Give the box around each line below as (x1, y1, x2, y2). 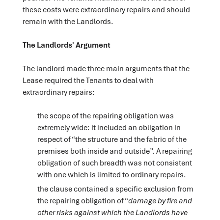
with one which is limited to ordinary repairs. (37, 169, 186, 179)
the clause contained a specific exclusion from (37, 184, 193, 194)
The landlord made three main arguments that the (22, 63, 190, 73)
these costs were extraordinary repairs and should (22, 4, 190, 14)
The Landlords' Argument (22, 39, 110, 50)
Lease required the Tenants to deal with (22, 75, 154, 85)
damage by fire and (128, 195, 192, 206)
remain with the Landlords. (22, 16, 113, 26)
